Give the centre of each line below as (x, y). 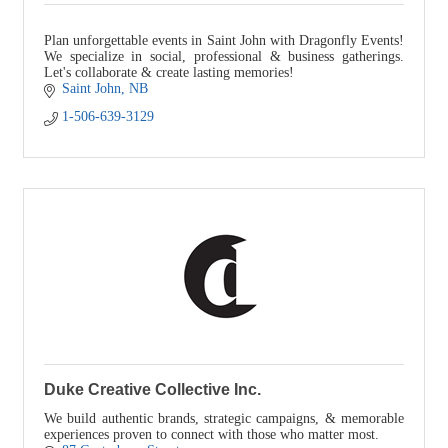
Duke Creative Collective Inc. (152, 390)
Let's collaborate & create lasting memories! (169, 73)
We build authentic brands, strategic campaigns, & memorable (224, 419)
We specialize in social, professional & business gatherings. (224, 57)
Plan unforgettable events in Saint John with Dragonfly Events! (224, 41)
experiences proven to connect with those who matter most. (211, 435)
